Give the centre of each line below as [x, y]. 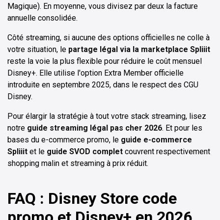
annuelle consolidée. [42, 18]
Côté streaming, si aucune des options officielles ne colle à [109, 37]
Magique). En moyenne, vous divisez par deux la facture [103, 6]
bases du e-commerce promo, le [64, 139]
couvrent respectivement [166, 151]
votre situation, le [38, 49]
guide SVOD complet [85, 151]
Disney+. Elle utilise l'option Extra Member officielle [96, 73]
